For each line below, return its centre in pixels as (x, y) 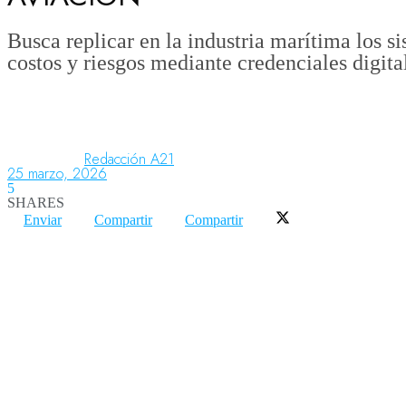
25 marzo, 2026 (57, 173)
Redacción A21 (129, 159)
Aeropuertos (82, 124)
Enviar (43, 219)
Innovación (77, 374)
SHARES (36, 202)
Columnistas (80, 187)
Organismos (80, 249)
